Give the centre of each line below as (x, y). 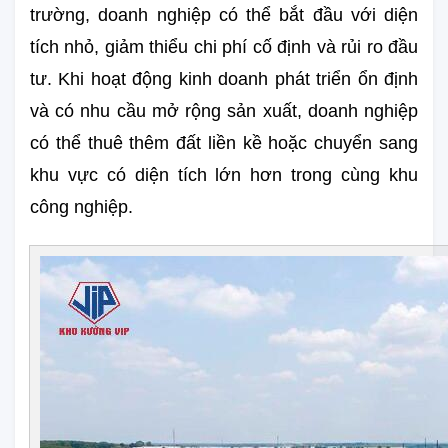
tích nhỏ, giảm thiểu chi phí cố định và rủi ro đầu (224, 46)
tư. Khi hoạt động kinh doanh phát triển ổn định (224, 78)
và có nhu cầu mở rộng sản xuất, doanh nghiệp (224, 110)
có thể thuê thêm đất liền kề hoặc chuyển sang (224, 142)
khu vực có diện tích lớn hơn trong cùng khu (224, 174)
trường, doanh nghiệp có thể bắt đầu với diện (224, 14)
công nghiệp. (81, 206)
